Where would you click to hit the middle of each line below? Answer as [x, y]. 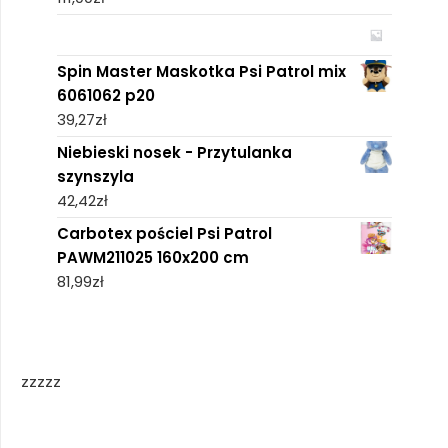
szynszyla [95, 176]
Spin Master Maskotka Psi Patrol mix [201, 71]
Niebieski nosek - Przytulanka [174, 152]
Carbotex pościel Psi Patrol [164, 233]
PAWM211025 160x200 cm [152, 257]
